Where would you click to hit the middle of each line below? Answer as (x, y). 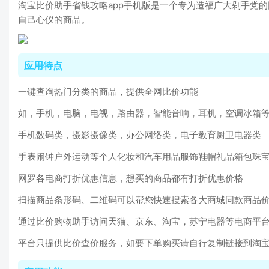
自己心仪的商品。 (54, 20)
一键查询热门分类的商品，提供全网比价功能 (108, 92)
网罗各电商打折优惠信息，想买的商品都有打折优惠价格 (131, 178)
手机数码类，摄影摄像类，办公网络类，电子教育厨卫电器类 (140, 135)
